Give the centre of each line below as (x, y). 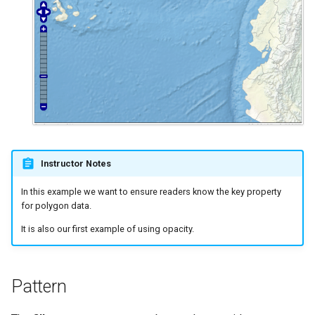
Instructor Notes (76, 163)
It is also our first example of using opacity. (107, 229)
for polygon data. (56, 206)
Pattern (39, 286)
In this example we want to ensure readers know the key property (151, 192)
